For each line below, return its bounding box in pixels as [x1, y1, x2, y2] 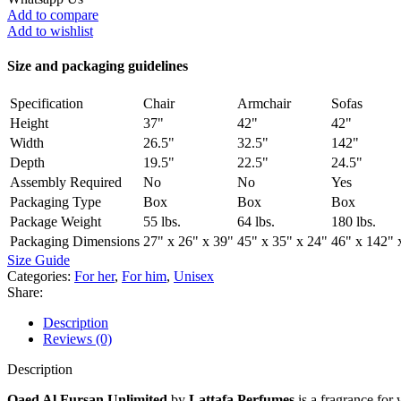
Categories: [7, 269, 71, 285]
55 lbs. [143, 214, 181, 230]
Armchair [237, 96, 291, 112]
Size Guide [7, 252, 70, 269]
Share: [7, 285, 43, 301]
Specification [10, 96, 83, 112]
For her [74, 269, 115, 285]
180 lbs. [331, 214, 376, 230]
